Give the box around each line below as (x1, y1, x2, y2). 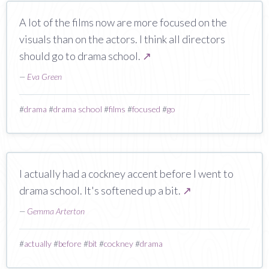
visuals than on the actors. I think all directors (19, 32, 225, 46)
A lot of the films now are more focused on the (19, 15, 227, 29)
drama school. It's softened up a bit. (19, 183, 183, 197)
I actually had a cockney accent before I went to (19, 166, 234, 180)
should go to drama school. (19, 49, 142, 62)
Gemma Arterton (27, 205, 85, 216)
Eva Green (27, 71, 62, 82)
